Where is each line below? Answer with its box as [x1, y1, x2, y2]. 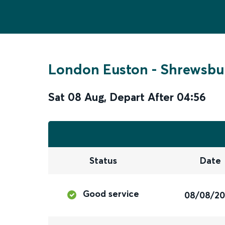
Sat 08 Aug [48, 90, 104, 104]
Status [89, 155, 117, 167]
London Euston [48, 61, 148, 78]
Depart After [109, 90, 174, 104]
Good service [83, 188, 140, 200]
